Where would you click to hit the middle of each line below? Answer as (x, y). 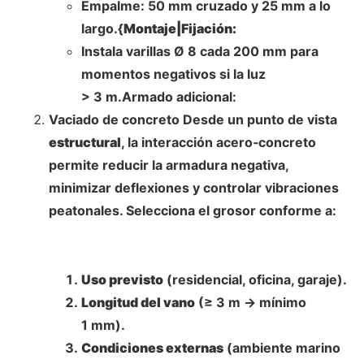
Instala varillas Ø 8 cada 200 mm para (200, 51)
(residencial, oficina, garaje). (255, 279)
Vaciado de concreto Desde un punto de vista (193, 119)
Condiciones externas (152, 347)
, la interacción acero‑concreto (219, 142)
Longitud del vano (138, 302)
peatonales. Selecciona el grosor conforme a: (193, 210)
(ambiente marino (282, 347)
